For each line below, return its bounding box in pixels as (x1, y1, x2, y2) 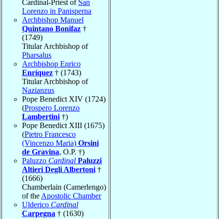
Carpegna (22, 209, 55, 218)
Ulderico (22, 200, 51, 209)
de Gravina (22, 147, 59, 156)
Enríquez (22, 68, 53, 77)
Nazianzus (22, 86, 54, 94)
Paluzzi (78, 156, 102, 165)
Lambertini (22, 112, 60, 121)
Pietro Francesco (24, 130, 76, 138)
